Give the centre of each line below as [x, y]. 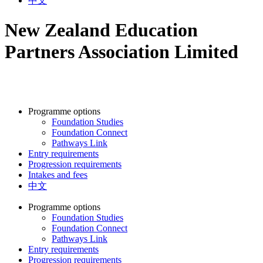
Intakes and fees [58, 174]
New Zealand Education [101, 30]
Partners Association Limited [122, 52]
